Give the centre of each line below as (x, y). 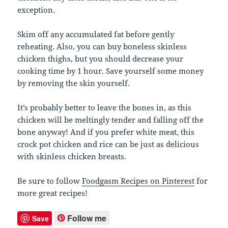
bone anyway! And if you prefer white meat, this (106, 132)
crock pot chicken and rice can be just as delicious (108, 144)
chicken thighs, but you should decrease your (101, 58)
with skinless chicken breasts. (72, 156)
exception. (36, 9)
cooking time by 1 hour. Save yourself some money (111, 70)
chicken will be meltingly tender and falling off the (111, 119)
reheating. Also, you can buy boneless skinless (102, 46)
